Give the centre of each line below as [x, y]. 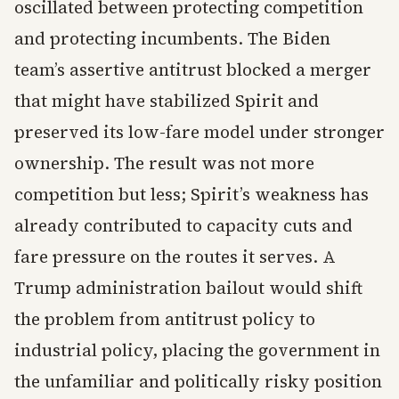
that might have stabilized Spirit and [167, 101]
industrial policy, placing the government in [197, 350]
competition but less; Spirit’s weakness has [191, 195]
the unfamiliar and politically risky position [198, 382]
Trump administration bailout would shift [188, 288]
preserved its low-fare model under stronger [199, 132]
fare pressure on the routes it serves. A [175, 257]
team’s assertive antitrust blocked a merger [193, 70]
